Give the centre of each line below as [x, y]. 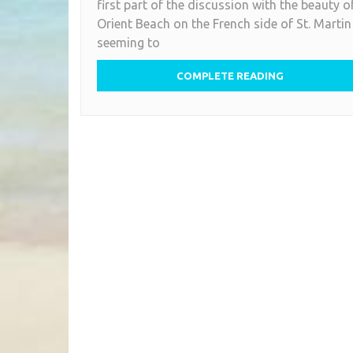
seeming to [128, 42]
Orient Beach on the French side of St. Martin [224, 23]
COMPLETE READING [230, 75]
